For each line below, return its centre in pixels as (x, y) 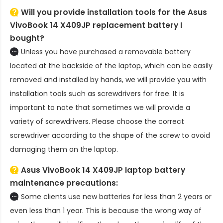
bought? (27, 38)
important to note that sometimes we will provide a (100, 108)
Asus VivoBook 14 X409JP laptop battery (103, 170)
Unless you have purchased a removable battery (106, 52)
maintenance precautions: (64, 183)
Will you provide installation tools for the (104, 12)
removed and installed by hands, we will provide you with (108, 80)
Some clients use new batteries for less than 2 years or (116, 197)
